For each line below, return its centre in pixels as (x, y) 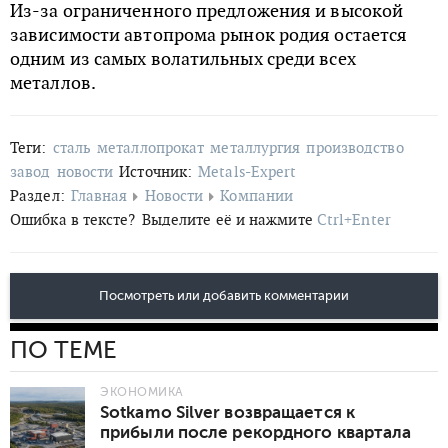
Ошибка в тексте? (73, 219)
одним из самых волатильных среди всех (183, 58)
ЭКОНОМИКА (142, 391)
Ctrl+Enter (353, 219)
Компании (257, 195)
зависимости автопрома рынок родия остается (209, 34)
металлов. (53, 82)
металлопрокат (151, 147)
